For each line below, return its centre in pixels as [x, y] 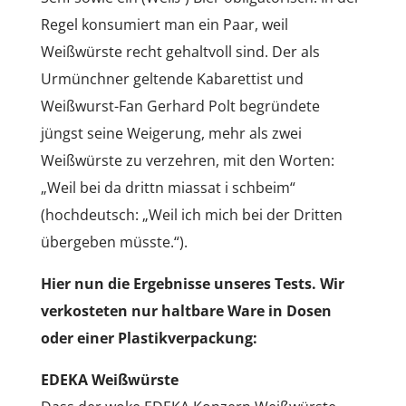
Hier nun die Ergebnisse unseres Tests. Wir [192, 283]
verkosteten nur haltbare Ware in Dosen [186, 310]
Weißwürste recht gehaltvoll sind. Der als [180, 51]
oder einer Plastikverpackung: [149, 338]
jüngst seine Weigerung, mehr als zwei [171, 133]
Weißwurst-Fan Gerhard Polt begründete [180, 106]
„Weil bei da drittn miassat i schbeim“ [168, 187]
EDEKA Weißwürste [109, 379]
